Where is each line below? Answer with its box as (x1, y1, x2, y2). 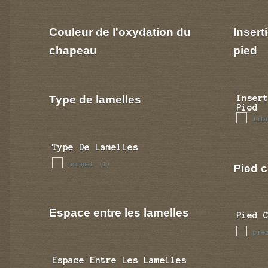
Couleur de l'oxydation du (49, 25, 191, 38)
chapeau (49, 43, 98, 57)
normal (69, 159, 95, 167)
